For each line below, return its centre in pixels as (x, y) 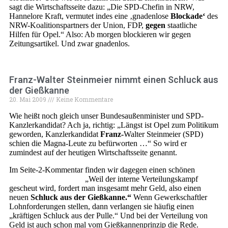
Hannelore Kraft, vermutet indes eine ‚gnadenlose (90, 16)
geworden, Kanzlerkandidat (55, 134)
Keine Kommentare (84, 99)
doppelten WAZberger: (46, 179)
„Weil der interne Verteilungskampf (140, 179)
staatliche (181, 25)
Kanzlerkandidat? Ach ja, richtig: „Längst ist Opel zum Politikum (114, 125)
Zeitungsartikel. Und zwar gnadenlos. (69, 44)
